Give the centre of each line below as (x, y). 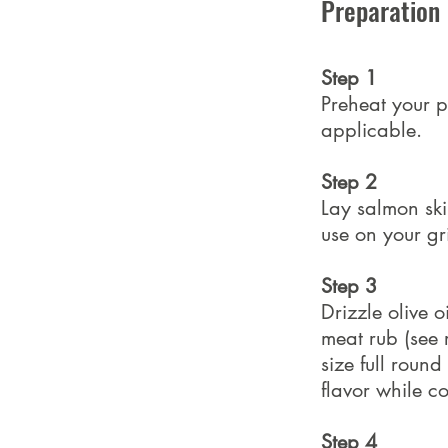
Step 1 (349, 78)
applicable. (371, 130)
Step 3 (349, 286)
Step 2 (349, 182)
